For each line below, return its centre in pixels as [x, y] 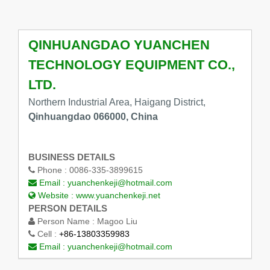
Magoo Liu [117, 221]
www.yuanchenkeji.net [118, 195]
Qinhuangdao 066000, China [93, 117]
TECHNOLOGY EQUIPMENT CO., [131, 64]
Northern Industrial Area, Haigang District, [117, 102]
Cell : [47, 234]
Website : [55, 195]
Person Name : [66, 221]
